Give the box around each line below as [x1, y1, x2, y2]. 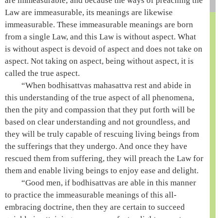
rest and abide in [132, 81, 192, 90]
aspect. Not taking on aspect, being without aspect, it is [5, 56, 194, 66]
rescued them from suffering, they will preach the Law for [5, 154, 203, 163]
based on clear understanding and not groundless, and [5, 117, 190, 127]
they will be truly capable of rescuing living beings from [5, 129, 199, 139]
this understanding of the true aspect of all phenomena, [5, 93, 194, 102]
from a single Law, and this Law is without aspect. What [5, 32, 196, 41]
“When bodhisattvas [21, 81, 94, 90]
